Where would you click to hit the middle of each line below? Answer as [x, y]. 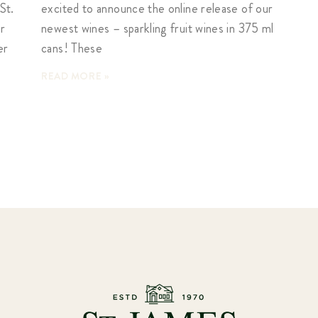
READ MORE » [76, 76]
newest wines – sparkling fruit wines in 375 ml [158, 29]
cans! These [72, 49]
